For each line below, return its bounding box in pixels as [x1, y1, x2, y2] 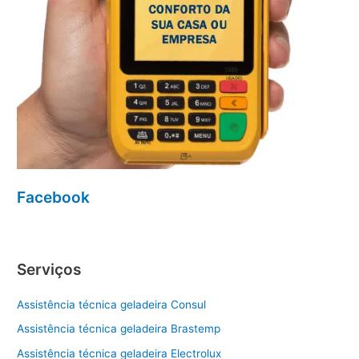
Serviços [17, 259, 83, 279]
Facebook [17, 188, 91, 208]
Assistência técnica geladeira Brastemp [17, 322, 221, 336]
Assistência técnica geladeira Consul [17, 297, 207, 311]
